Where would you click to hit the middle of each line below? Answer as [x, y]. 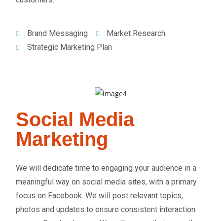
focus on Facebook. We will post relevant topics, [100, 195]
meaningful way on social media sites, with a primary [107, 182]
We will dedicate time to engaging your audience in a [106, 168]
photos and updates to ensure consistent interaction [106, 209]
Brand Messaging [57, 33]
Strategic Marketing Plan [69, 47]
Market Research [136, 33]
